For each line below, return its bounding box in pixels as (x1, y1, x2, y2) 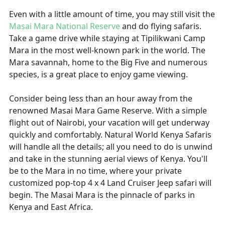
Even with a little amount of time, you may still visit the (9, 9, 215, 20)
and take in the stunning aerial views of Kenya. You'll (9, 153, 207, 164)
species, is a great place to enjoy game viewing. (9, 69, 188, 80)
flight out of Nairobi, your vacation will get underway (9, 117, 209, 128)
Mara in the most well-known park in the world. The (9, 45, 205, 56)
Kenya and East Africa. (9, 201, 93, 212)
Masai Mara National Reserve (9, 21, 120, 32)
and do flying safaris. (120, 21, 201, 32)
